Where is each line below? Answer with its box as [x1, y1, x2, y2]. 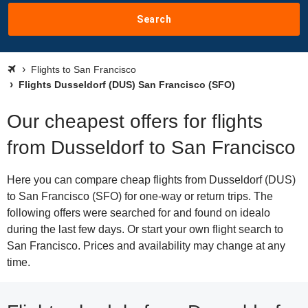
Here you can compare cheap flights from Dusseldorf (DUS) [7, 174, 296, 186]
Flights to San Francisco [31, 64, 136, 75]
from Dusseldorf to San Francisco [7, 137, 296, 158]
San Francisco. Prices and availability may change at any [7, 240, 285, 252]
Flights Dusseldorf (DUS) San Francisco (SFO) [16, 79, 235, 90]
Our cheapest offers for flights [7, 111, 263, 132]
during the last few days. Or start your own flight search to [7, 223, 283, 235]
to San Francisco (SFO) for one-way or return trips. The [7, 190, 273, 202]
